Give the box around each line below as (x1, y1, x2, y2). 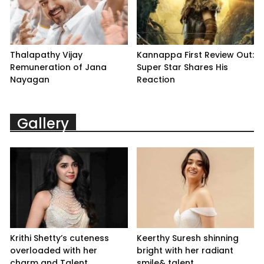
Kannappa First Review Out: (136, 48, 254, 61)
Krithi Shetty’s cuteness (10, 232, 109, 245)
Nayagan (10, 73, 49, 85)
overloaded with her (10, 245, 97, 257)
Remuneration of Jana (10, 61, 107, 73)
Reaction (136, 73, 175, 85)
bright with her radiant (136, 245, 233, 257)
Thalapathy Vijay (10, 48, 82, 61)
